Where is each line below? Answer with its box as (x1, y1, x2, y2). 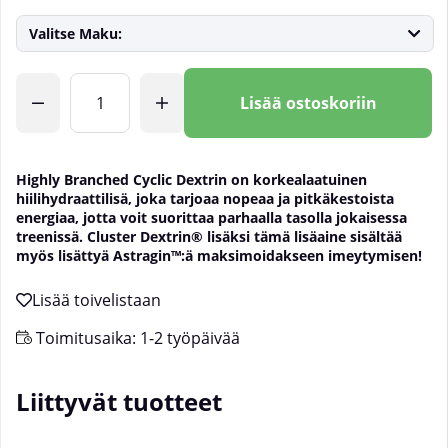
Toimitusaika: (32, 327, 140, 350)
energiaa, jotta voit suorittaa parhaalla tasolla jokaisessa (16, 208, 407, 228)
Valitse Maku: (29, 24, 122, 44)
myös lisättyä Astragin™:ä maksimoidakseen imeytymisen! (16, 246, 422, 266)
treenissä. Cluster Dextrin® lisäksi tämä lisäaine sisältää (16, 227, 402, 247)
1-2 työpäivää (140, 327, 240, 350)
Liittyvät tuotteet (16, 385, 222, 419)
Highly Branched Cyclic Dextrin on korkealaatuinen (16, 170, 367, 190)
